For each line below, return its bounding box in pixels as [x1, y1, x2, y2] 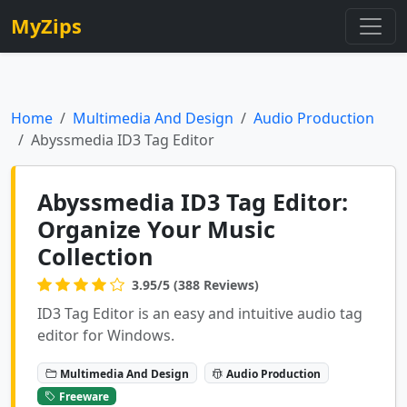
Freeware [58, 388, 109, 404]
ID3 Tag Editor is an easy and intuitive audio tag [37, 303, 362, 323]
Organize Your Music [37, 213, 275, 244]
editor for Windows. [37, 325, 174, 345]
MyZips [11, 13, 82, 39]
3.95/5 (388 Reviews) [132, 275, 259, 293]
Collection [37, 241, 154, 272]
